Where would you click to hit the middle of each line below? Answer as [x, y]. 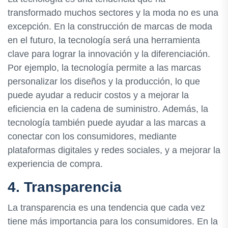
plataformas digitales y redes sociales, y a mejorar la [114, 150]
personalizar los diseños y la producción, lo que [104, 82]
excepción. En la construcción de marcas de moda [110, 27]
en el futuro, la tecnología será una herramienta [104, 40]
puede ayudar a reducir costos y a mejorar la [98, 95]
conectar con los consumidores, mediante [92, 137]
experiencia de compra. [55, 164]
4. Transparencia [65, 187]
